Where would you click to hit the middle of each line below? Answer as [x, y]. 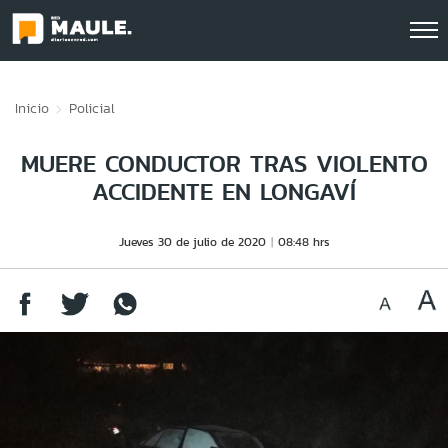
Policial [92, 108]
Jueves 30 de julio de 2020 [192, 241]
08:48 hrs [303, 241]
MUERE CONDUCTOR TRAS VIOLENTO [224, 163]
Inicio [32, 108]
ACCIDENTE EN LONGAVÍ [224, 191]
